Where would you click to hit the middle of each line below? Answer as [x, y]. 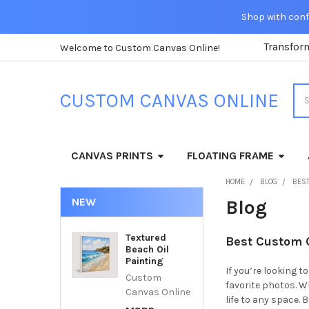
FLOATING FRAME [230, 155]
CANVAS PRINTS [112, 155]
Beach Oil [147, 249]
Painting [144, 261]
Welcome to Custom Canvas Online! [140, 48]
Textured [146, 237]
